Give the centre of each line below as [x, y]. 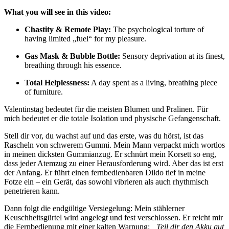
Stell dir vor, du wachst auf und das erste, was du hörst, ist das [104, 136]
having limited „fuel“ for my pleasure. [85, 39]
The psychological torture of [157, 30]
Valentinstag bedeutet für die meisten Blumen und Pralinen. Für [106, 109]
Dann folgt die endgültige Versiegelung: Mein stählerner [94, 209]
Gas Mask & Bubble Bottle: [72, 56]
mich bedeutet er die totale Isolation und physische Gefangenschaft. [112, 119]
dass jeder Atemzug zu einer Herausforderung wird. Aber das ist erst [114, 164]
